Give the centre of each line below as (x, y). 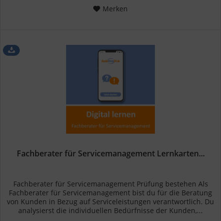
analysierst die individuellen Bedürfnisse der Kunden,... (111, 211)
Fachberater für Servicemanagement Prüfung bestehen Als (110, 184)
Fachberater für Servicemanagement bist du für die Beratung (111, 193)
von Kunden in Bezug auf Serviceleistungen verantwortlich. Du (111, 202)
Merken (115, 9)
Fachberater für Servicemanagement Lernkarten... (110, 154)
